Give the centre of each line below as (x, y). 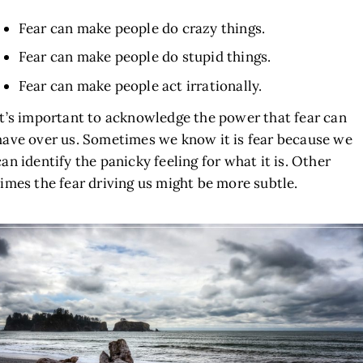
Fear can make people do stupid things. (145, 57)
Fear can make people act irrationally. (140, 85)
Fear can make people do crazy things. (142, 28)
